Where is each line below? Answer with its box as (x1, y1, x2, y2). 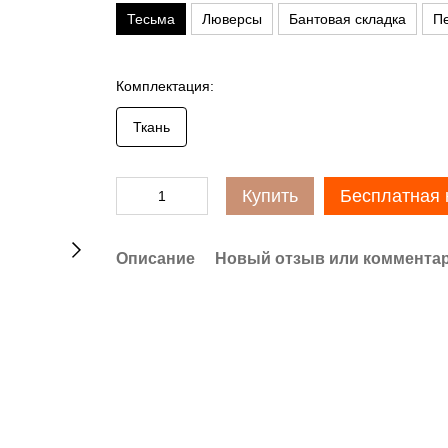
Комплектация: (115, 78, 214, 94)
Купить (241, 186, 298, 206)
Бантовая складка (288, 11, 406, 27)
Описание (115, 250, 195, 267)
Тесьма (126, 11, 175, 27)
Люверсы (201, 11, 262, 27)
